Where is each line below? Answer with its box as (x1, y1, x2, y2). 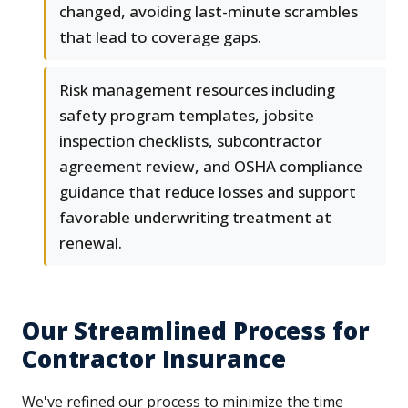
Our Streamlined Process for (22, 314, 370, 348)
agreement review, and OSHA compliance (59, 156, 362, 178)
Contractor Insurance (22, 342, 286, 376)
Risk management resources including (59, 79, 335, 101)
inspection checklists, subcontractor (59, 130, 322, 152)
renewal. (59, 232, 122, 254)
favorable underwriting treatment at (59, 207, 331, 229)
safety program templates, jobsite (59, 105, 314, 127)
